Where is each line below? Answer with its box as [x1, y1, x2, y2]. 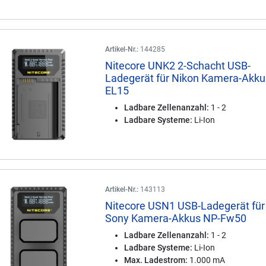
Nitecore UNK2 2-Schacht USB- [105, 59, 251, 72]
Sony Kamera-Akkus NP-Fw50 [105, 212, 247, 224]
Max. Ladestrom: [124, 255, 188, 265]
